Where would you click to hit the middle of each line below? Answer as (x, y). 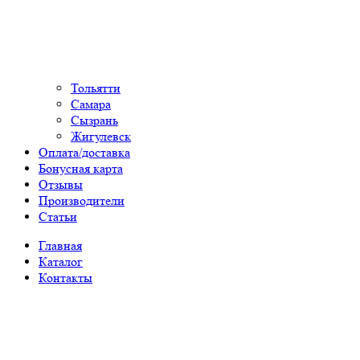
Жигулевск (101, 137)
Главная (60, 246)
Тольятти (96, 88)
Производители (82, 201)
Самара (91, 104)
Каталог (61, 262)
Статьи (58, 217)
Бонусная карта (81, 169)
